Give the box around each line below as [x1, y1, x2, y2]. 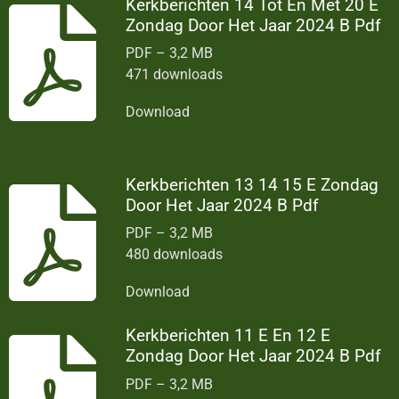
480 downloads [126, 246, 224, 264]
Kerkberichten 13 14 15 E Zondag [126, 174, 379, 195]
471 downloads [126, 65, 224, 83]
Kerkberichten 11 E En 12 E [126, 325, 331, 346]
